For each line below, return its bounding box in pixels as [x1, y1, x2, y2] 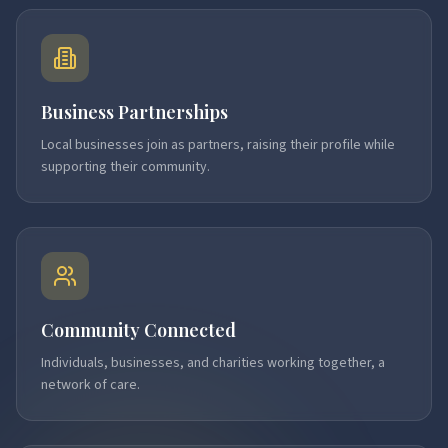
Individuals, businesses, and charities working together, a [41, 353, 385, 373]
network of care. [41, 375, 140, 395]
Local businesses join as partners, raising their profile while [41, 135, 395, 155]
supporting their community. [41, 157, 210, 177]
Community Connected [41, 318, 236, 342]
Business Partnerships [41, 100, 228, 124]
